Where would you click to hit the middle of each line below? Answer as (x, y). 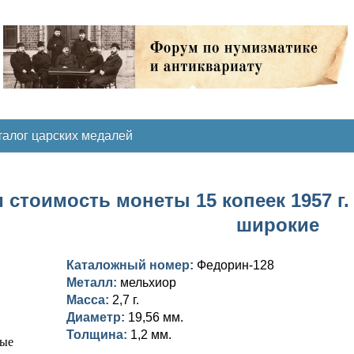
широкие (278, 225)
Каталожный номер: (132, 265)
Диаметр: (97, 317)
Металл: (93, 282)
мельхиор (148, 282)
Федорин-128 (235, 265)
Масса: (89, 300)
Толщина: (98, 335)
